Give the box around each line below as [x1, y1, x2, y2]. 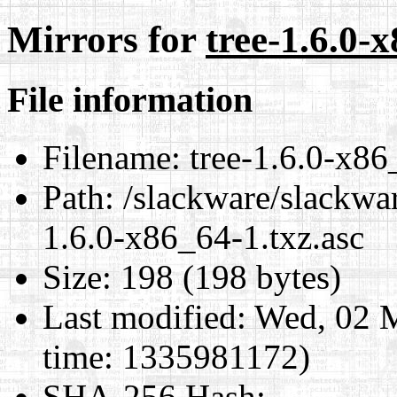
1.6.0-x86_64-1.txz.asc [43, 217, 364, 256]
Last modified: [43, 297, 246, 336]
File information [7, 79, 253, 120]
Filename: [43, 137, 181, 176]
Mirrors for [7, 18, 206, 60]
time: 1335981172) [43, 337, 310, 376]
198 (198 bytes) [112, 257, 341, 296]
